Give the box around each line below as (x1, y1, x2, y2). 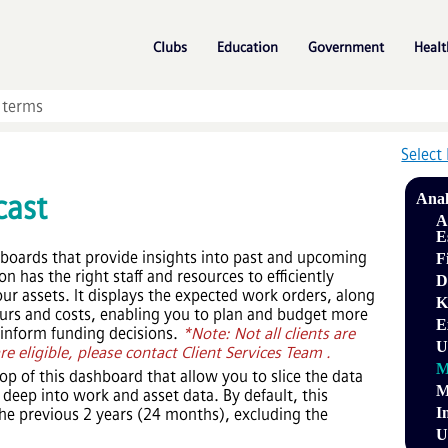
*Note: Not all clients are (178, 323, 355, 343)
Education (217, 39, 278, 56)
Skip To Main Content (148, 14, 300, 31)
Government (308, 39, 384, 56)
